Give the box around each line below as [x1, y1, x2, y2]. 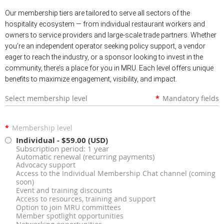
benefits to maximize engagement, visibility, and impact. [5, 75, 178, 83]
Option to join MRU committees [16, 203, 121, 212]
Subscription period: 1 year [16, 143, 109, 154]
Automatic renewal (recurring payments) [16, 151, 154, 162]
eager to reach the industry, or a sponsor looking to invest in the [5, 53, 203, 61]
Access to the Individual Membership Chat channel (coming [16, 169, 215, 178]
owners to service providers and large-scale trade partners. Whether [5, 31, 216, 39]
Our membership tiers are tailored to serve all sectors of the [5, 9, 190, 17]
